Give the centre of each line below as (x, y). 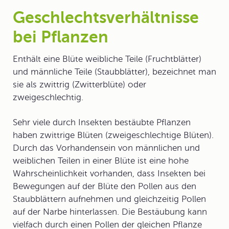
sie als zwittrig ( (44, 85)
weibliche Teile (114, 59)
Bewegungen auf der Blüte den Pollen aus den (105, 186)
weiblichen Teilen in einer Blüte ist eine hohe (101, 161)
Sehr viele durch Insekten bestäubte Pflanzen (102, 122)
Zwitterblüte (99, 85)
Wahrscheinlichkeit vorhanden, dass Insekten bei (109, 174)
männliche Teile (61, 72)
